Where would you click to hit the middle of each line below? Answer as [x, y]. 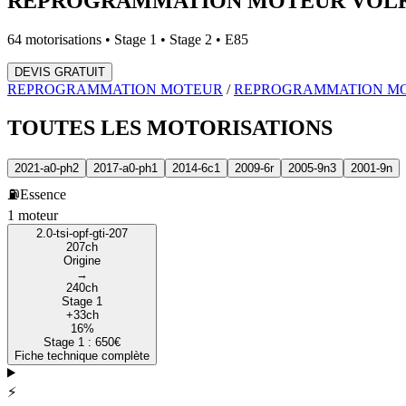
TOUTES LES [74, 127]
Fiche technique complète [82, 355]
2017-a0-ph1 [126, 168]
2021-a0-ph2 [47, 168]
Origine [82, 260]
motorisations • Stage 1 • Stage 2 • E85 [135, 39]
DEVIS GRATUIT [60, 72]
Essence [43, 194]
